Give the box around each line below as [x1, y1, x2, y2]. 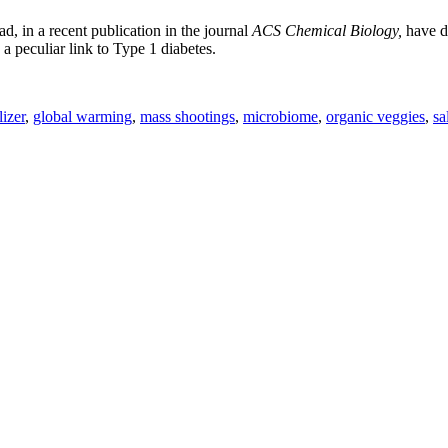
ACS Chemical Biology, [252, 21, 402, 39]
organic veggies [326, 107, 425, 125]
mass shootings [140, 107, 235, 125]
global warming [33, 107, 132, 125]
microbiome [243, 107, 318, 125]
